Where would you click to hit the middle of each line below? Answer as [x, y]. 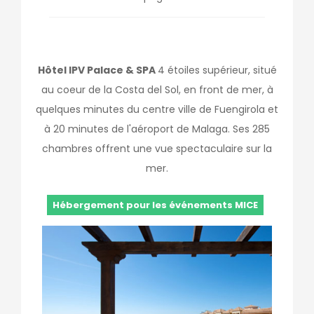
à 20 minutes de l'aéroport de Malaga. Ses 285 [157, 129]
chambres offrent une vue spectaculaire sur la [157, 149]
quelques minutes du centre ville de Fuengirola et [157, 109]
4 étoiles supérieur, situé [217, 70]
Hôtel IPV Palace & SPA [97, 70]
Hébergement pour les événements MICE [155, 205]
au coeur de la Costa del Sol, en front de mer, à [157, 90]
